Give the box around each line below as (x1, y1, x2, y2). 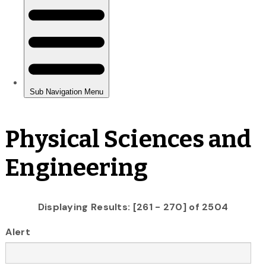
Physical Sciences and (5, 125, 252, 154)
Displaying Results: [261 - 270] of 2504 (37, 200, 229, 213)
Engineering (5, 153, 148, 182)
